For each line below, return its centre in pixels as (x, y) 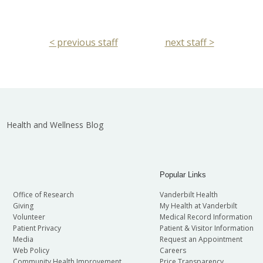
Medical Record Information (206, 217)
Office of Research (43, 194)
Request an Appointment (201, 239)
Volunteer (29, 217)
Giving (23, 205)
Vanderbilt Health (188, 194)
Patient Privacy (37, 228)
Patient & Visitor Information (206, 228)
